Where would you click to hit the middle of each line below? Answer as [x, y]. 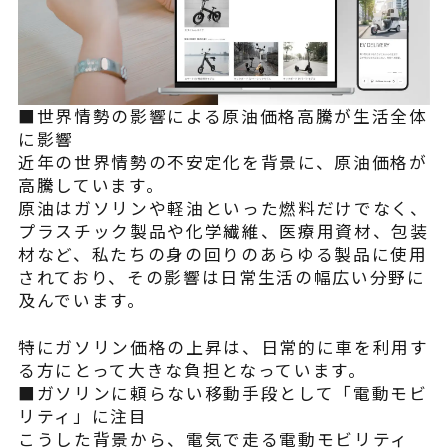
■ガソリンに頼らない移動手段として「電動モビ [222, 392]
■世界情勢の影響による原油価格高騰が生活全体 [222, 115]
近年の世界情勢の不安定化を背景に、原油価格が [222, 161]
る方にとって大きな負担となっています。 [192, 369]
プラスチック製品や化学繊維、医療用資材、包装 [223, 230]
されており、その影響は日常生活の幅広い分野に [221, 276]
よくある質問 [79, 31]
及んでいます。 [81, 299]
